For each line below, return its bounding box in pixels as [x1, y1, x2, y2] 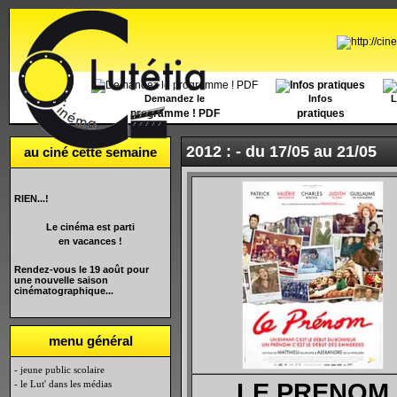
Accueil [31, 93, 66, 104]
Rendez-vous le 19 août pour [14, 264, 149, 275]
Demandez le [144, 93, 205, 104]
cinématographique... [14, 285, 113, 296]
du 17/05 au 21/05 [245, 143, 377, 160]
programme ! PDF [129, 107, 220, 120]
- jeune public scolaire [14, 364, 105, 375]
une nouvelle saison [14, 275, 108, 285]
